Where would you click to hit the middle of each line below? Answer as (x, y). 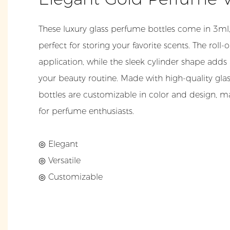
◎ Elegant (60, 144)
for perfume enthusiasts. (86, 111)
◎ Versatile (60, 161)
